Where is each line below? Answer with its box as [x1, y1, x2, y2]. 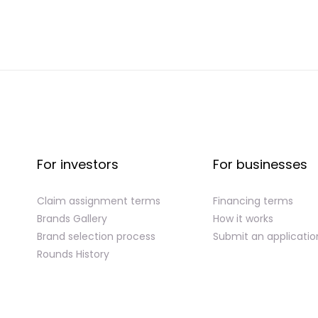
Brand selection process [37, 229, 155, 243]
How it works [213, 211, 273, 226]
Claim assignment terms [37, 193, 160, 208]
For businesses [213, 155, 307, 173]
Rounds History [37, 246, 109, 261]
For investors [37, 155, 119, 173]
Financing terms [213, 193, 293, 208]
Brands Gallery [37, 211, 107, 226]
